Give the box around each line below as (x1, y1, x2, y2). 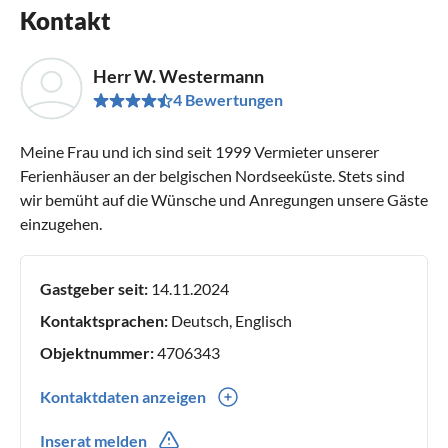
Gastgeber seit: (40, 278, 148, 298)
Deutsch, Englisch (168, 310, 292, 330)
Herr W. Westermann (93, 65, 264, 88)
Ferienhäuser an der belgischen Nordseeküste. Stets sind (20, 165, 405, 185)
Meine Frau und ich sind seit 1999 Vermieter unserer (20, 141, 379, 161)
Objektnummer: (40, 342, 154, 362)
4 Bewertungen (173, 90, 283, 110)
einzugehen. (20, 213, 102, 233)
